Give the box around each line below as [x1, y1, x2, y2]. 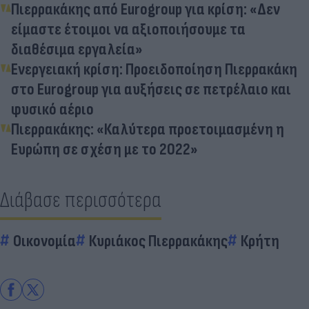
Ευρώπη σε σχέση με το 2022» [11, 139, 198, 159]
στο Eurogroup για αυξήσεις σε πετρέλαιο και [11, 79, 291, 99]
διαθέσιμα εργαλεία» [11, 39, 143, 59]
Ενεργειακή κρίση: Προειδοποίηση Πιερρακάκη [11, 59, 297, 79]
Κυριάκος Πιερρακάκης [89, 230, 228, 251]
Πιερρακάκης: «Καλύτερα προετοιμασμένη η [11, 119, 284, 139]
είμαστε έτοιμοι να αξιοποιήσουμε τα [11, 19, 246, 39]
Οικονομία [13, 230, 76, 251]
